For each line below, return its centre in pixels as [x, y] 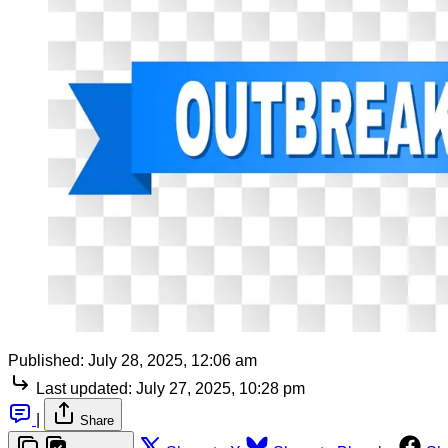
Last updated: [84, 388]
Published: [46, 360]
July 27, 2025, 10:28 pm [220, 388]
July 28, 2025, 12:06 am [172, 360]
